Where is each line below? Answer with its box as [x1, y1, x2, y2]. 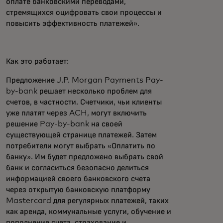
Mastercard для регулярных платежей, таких [6, 197, 169, 205]
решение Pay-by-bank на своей [6, 120, 122, 128]
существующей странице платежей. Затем [6, 131, 157, 139]
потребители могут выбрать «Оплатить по [6, 142, 155, 150]
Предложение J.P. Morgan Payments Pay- [6, 76, 163, 84]
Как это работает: [6, 57, 69, 65]
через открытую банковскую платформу [6, 186, 150, 194]
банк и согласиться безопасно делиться [6, 164, 149, 172]
